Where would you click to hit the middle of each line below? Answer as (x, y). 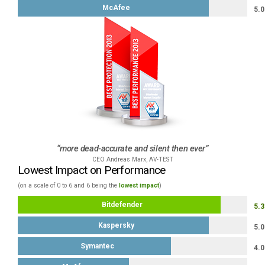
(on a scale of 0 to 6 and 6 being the (68, 185)
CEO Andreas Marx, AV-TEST (132, 159)
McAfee (117, 7)
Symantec (97, 246)
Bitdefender (122, 204)
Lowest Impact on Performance (92, 170)
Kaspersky (117, 225)
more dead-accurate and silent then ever (132, 148)
